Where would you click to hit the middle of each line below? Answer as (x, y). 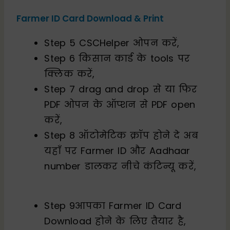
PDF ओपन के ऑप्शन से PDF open (120, 104)
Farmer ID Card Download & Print (90, 18)
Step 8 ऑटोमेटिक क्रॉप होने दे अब (121, 135)
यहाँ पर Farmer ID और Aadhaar (117, 150)
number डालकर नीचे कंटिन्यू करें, (120, 166)
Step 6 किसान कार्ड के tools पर (117, 58)
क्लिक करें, (70, 73)
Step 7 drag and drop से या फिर (121, 89)
